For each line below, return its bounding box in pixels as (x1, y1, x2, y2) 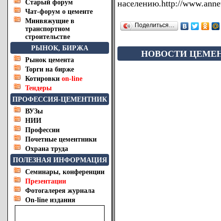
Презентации (25, 178, 66, 185)
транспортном (25, 25, 70, 33)
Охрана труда (25, 145, 68, 152)
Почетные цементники (25, 136, 97, 143)
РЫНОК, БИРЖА (31, 44, 88, 52)
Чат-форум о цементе (25, 8, 93, 15)
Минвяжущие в (25, 17, 74, 25)
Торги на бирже (25, 66, 74, 73)
